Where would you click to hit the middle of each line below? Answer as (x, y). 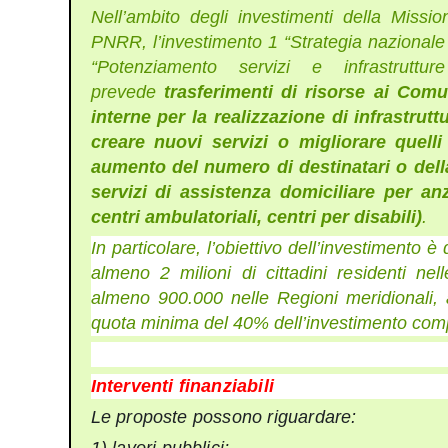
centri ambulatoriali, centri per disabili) (256, 216)
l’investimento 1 (215, 41)
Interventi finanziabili (182, 385)
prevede (127, 91)
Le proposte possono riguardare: (223, 417)
